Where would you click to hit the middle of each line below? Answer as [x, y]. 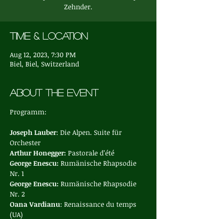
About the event [54, 92]
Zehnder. [78, 7]
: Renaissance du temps [99, 204]
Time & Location [49, 36]
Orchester [25, 142]
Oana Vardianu [35, 204]
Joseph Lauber [33, 132]
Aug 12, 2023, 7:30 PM [43, 55]
